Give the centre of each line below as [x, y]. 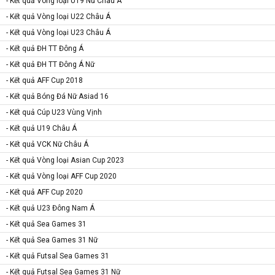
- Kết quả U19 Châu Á [41, 128]
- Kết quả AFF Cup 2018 [45, 80]
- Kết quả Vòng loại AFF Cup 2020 [61, 176]
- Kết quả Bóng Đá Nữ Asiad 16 [57, 96]
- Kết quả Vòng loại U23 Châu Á [58, 32]
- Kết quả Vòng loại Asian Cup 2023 [65, 160]
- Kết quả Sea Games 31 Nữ [52, 240]
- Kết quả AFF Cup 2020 [45, 192]
